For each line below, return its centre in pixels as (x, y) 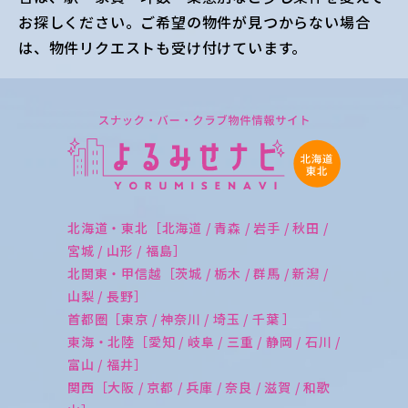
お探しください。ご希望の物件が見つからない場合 (194, 22)
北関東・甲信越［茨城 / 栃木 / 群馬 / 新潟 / (198, 273)
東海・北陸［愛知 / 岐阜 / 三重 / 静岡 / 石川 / (204, 341)
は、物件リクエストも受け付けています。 (163, 48)
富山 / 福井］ (107, 364)
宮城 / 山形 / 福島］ (127, 250)
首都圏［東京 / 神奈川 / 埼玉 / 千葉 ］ (182, 318)
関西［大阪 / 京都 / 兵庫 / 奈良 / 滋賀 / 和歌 (199, 387)
